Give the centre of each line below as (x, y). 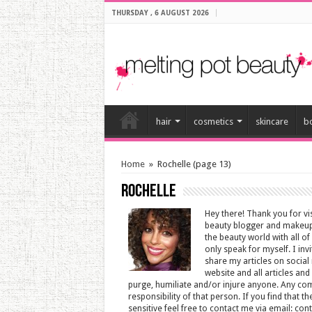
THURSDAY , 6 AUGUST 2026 (160, 13)
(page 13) (211, 164)
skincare (272, 122)
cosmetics (213, 122)
